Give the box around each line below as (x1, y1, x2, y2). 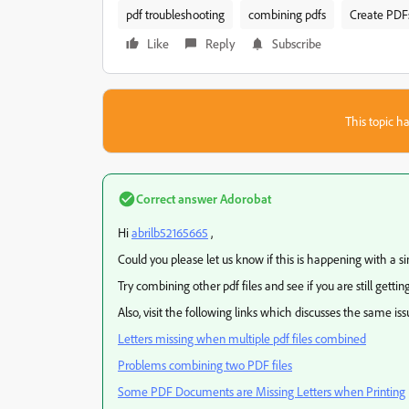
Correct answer (136, 191, 217, 206)
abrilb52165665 (131, 225, 208, 240)
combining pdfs (248, 6, 326, 22)
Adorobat (217, 191, 271, 206)
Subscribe (272, 36, 321, 51)
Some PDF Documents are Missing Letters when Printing (118, 383, 405, 399)
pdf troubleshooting (126, 6, 225, 22)
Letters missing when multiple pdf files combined (118, 330, 366, 346)
